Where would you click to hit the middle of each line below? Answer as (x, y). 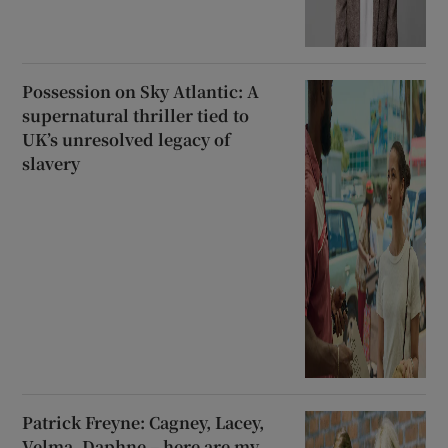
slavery (51, 164)
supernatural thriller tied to (136, 116)
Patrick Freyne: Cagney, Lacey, (143, 423)
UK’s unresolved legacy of (126, 140)
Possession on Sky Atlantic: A (141, 92)
